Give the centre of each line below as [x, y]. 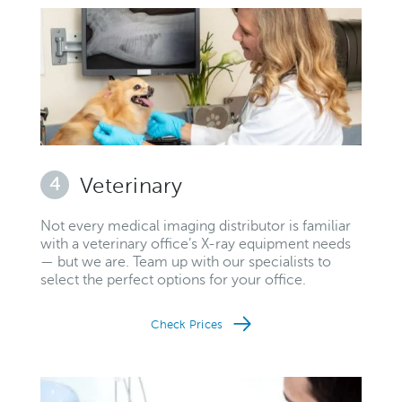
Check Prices [188, 325]
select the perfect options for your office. [173, 280]
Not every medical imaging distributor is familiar [196, 227]
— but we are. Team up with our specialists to [186, 262]
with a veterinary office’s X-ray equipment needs [196, 245]
